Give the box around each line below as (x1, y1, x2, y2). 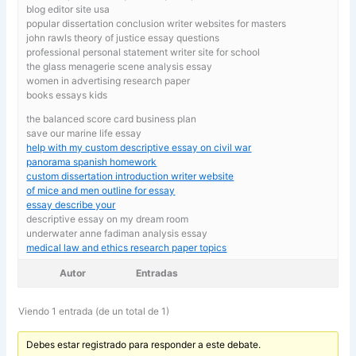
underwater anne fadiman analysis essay (26, 226, 208, 239)
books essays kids (26, 88, 108, 101)
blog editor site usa (26, 2, 110, 15)
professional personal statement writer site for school (26, 45, 261, 58)
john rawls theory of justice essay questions (26, 31, 220, 44)
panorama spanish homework (26, 155, 157, 168)
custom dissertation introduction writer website (26, 169, 234, 182)
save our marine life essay (26, 126, 142, 139)
